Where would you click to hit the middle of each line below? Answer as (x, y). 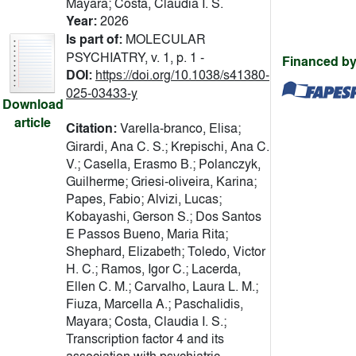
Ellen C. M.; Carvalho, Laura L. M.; (162, 286)
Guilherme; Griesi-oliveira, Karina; (161, 181)
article (33, 123)
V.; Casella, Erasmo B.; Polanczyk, (163, 164)
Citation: (93, 128)
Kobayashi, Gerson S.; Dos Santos (164, 216)
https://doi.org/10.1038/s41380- (182, 75)
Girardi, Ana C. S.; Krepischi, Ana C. (168, 146)
